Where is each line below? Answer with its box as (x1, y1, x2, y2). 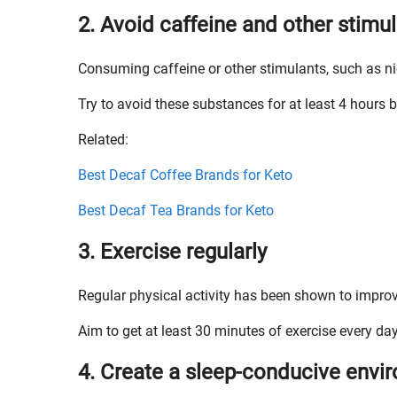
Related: (78, 131, 128, 148)
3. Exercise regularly (78, 239, 267, 264)
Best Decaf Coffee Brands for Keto (78, 167, 292, 183)
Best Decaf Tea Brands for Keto (78, 202, 274, 219)
